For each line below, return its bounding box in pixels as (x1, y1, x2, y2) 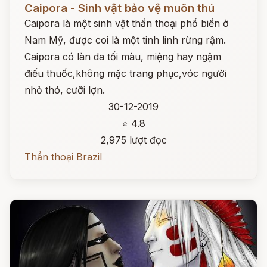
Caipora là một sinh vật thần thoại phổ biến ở (24, 17, 229, 29)
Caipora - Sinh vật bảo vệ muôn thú (24, 1, 215, 15)
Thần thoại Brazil (24, 151, 102, 163)
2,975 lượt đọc (100, 134, 167, 146)
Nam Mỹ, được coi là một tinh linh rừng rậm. (24, 34, 226, 46)
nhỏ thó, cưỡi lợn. (24, 84, 105, 96)
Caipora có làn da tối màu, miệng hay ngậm (24, 51, 221, 63)
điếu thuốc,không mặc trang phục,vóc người (24, 67, 226, 79)
